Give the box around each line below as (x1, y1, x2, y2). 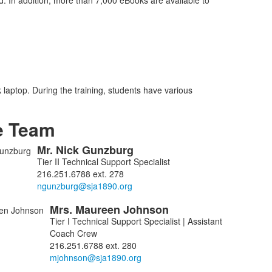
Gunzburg (81, 142, 137, 158)
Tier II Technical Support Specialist (36, 155, 170, 168)
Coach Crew (49, 227, 97, 239)
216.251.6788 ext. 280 (49, 239, 137, 251)
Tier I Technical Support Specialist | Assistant (49, 215, 222, 227)
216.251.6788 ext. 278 (36, 168, 124, 180)
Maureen (75, 202, 123, 217)
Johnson (123, 202, 172, 217)
